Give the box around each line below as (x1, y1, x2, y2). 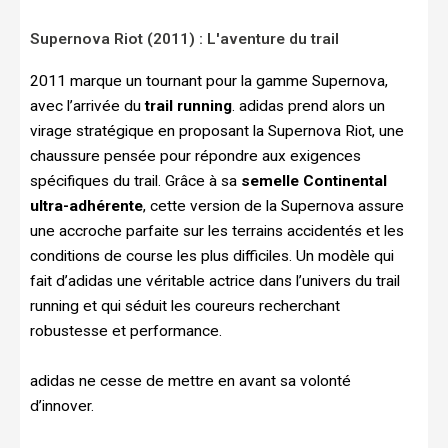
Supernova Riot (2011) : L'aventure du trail (30, 30, 339, 49)
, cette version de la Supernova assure (143, 197, 404, 216)
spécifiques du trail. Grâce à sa (30, 172, 241, 191)
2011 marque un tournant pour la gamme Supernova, (30, 72, 388, 91)
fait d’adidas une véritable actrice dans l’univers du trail (30, 272, 400, 291)
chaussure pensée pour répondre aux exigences (30, 147, 361, 166)
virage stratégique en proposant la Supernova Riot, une (30, 122, 404, 141)
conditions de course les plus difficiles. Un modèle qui (30, 247, 394, 266)
